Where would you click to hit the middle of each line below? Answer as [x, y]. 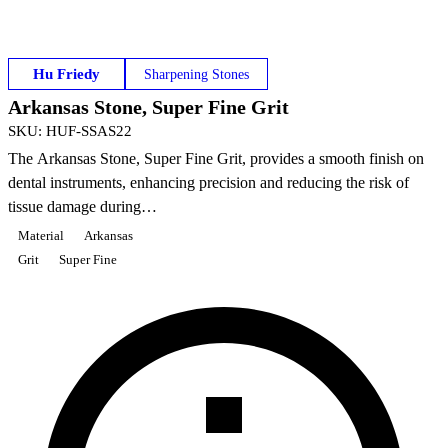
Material [41, 235]
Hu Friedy [66, 74]
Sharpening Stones [196, 74]
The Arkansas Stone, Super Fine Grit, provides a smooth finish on [216, 159]
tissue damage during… [82, 207]
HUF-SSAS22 [89, 131]
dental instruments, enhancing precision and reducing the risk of [208, 183]
